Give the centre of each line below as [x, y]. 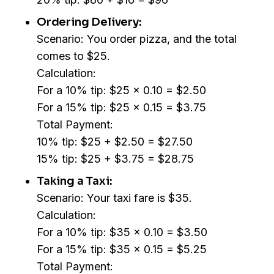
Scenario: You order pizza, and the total [137, 39]
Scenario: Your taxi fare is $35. [114, 198]
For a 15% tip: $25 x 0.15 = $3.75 [121, 108]
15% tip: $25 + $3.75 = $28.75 [115, 159]
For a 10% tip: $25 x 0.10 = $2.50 [121, 91]
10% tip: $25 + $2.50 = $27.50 [115, 142]
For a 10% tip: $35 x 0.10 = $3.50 [122, 232]
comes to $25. [73, 56]
